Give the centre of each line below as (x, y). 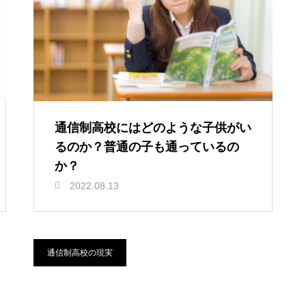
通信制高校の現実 (80, 253)
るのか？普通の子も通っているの (147, 147)
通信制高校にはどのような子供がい (153, 128)
